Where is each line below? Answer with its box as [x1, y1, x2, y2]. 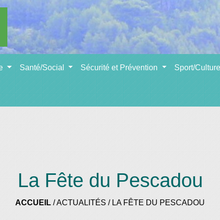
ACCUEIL [15, 198, 51, 207]
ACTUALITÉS [56, 198, 106, 207]
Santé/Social [19, 63, 66, 72]
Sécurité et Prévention [81, 63, 160, 72]
